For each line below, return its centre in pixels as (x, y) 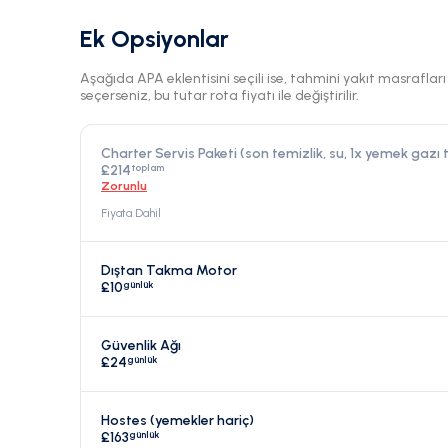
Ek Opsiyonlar (154, 39)
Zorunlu (124, 186)
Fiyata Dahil (131, 213)
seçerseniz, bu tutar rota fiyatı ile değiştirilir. (219, 96)
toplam (147, 168)
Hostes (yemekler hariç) (177, 421)
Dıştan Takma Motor (169, 271)
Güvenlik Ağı (141, 346)
